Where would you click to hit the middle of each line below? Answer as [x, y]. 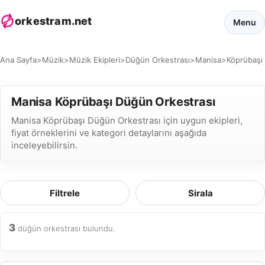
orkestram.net [54, 21]
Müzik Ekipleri [95, 60]
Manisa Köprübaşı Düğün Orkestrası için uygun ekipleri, [127, 120]
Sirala [200, 193]
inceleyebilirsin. [44, 145]
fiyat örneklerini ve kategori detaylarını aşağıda [109, 133]
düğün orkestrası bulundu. [65, 228]
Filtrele [65, 193]
